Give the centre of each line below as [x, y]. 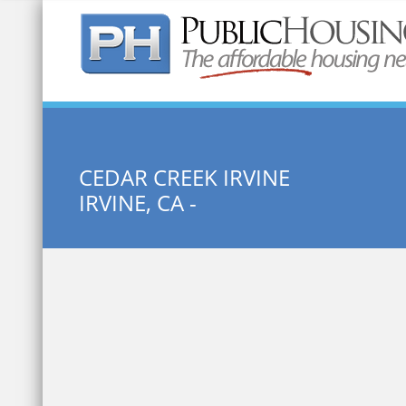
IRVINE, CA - [138, 203]
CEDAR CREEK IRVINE [184, 177]
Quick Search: [161, 61]
